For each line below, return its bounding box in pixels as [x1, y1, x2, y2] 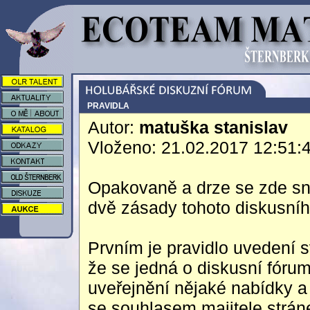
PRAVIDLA [87, 101, 129, 111]
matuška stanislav [139, 118, 288, 137]
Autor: [88, 118, 139, 137]
